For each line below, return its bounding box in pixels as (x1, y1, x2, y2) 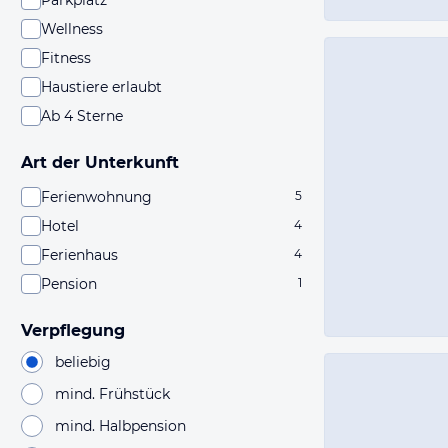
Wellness (41, 20, 103, 38)
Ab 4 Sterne (41, 107, 123, 125)
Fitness (41, 49, 91, 67)
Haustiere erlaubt (41, 78, 162, 96)
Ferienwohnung (41, 188, 152, 206)
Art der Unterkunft (21, 153, 179, 172)
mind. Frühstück (55, 384, 170, 403)
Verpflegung (21, 321, 125, 340)
